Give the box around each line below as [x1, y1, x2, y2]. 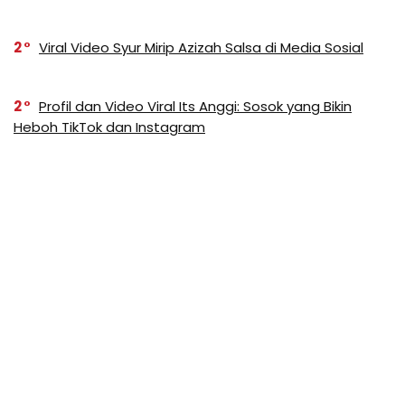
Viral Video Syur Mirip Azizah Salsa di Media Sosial [39, 38, 363, 58]
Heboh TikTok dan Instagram [14, 118, 205, 137]
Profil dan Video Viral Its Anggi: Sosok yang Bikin [39, 97, 352, 117]
